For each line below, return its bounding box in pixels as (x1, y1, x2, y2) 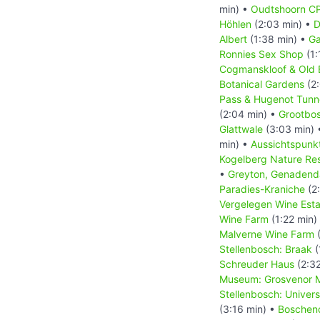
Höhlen (219, 17, 251, 30)
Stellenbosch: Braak (219, 242, 312, 255)
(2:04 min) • (219, 107, 279, 120)
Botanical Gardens (219, 77, 304, 90)
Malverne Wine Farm (219, 227, 314, 240)
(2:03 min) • (251, 17, 314, 30)
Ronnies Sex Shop (219, 47, 304, 60)
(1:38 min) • (247, 32, 309, 45)
